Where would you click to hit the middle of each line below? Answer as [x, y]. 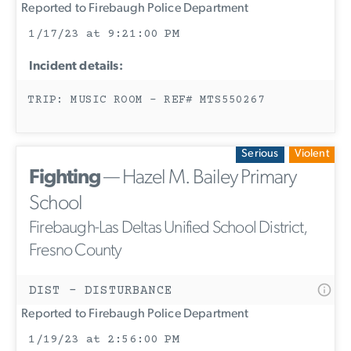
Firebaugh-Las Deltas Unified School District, [168, 228]
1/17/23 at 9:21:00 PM [104, 34]
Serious [260, 154]
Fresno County [76, 251]
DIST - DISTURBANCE [101, 290]
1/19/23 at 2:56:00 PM [104, 339]
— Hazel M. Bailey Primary [198, 178]
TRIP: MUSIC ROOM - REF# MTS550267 [146, 100]
